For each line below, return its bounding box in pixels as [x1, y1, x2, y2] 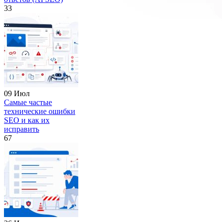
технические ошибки [4, 107, 75, 116]
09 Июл [4, 89, 30, 98]
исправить [4, 125, 39, 134]
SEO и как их [4, 116, 50, 125]
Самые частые [4, 98, 52, 107]
